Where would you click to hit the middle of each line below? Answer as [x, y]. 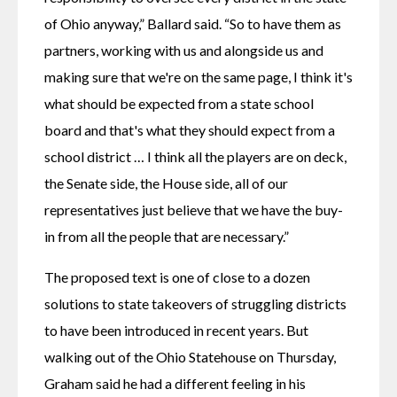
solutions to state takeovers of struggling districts [195, 303]
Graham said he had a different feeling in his [175, 383]
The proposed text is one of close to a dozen [177, 276]
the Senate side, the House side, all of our [166, 183]
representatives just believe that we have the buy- [194, 209]
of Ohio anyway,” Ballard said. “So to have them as [193, 23]
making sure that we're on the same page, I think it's [198, 76]
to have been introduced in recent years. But [176, 330]
